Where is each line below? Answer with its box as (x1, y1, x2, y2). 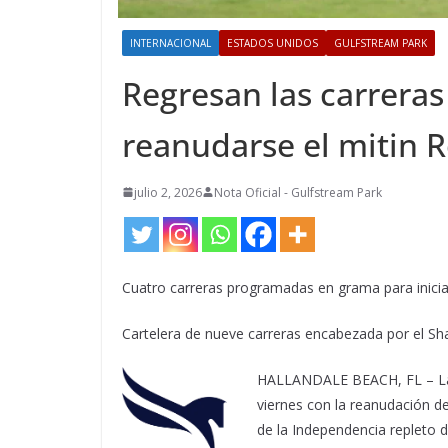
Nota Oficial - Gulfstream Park (214, 183, 382, 201)
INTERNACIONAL (130, 35, 211, 50)
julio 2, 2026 (134, 183, 202, 201)
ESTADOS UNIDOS (227, 35, 318, 50)
